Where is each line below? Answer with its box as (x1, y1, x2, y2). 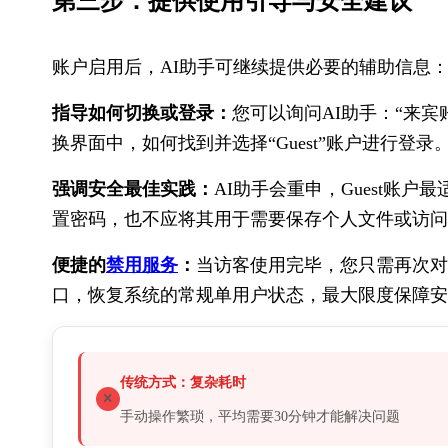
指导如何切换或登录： (52, 102, 232, 123)
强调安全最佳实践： (52, 178, 214, 199)
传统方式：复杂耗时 (120, 373, 246, 390)
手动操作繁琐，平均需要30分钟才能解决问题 (120, 407, 400, 424)
